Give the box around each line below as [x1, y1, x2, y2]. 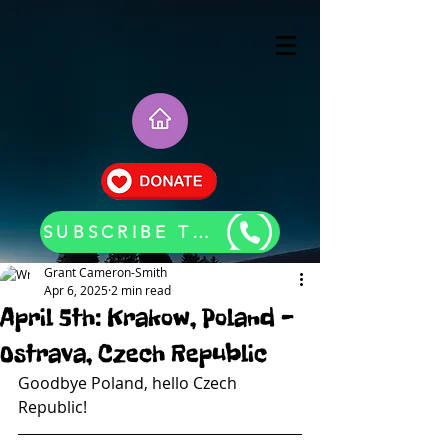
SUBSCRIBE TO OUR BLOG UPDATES [191, 222, 209, 242]
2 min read [111, 282, 171, 298]
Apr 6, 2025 [44, 282, 108, 298]
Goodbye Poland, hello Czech [18, 372, 241, 394]
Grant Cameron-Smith [44, 264, 167, 280]
